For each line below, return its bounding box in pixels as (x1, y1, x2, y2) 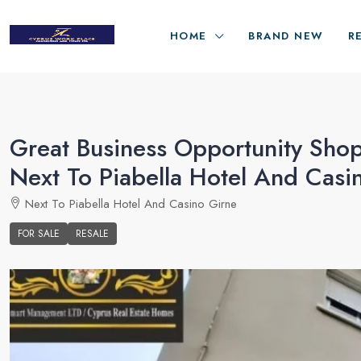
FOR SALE (18, 226, 60, 241)
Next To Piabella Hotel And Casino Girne (25, 195, 237, 213)
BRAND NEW (248, 28, 324, 44)
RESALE (76, 226, 109, 241)
